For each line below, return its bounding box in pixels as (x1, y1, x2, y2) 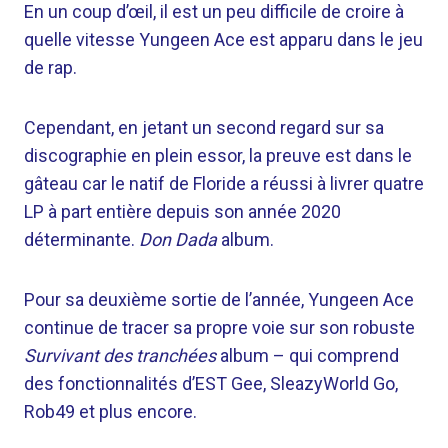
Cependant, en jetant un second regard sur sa (24, 117, 384, 138)
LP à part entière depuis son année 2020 (24, 201, 341, 222)
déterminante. (24, 229, 139, 250)
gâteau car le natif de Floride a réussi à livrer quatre (24, 173, 424, 194)
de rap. (24, 57, 77, 78)
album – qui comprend (216, 345, 399, 366)
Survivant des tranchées (24, 345, 216, 366)
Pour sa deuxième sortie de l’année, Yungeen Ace (24, 289, 414, 310)
